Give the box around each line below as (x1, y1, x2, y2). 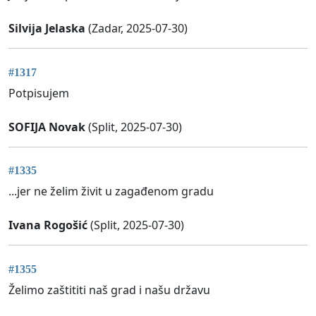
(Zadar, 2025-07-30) (85, 20, 188, 37)
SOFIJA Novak (8, 119, 85, 135)
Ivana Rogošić (8, 217, 87, 233)
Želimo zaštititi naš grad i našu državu (8, 281, 210, 298)
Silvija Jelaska (8, 20, 85, 37)
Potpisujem (8, 85, 69, 101)
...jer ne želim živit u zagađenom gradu (8, 183, 214, 200)
